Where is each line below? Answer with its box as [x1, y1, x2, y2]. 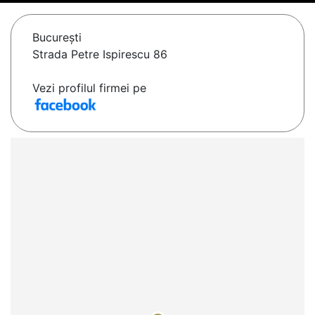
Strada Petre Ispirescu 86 [32, 47, 167, 62]
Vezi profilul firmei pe [32, 81, 146, 96]
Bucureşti [32, 30, 82, 45]
